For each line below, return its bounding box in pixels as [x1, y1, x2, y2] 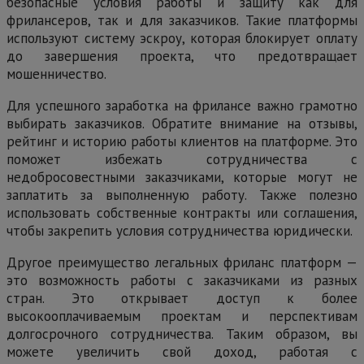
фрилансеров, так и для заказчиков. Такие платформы [6, 11, 357, 29]
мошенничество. [6, 64, 106, 83]
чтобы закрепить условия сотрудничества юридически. [6, 221, 353, 240]
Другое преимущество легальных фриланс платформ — [6, 253, 357, 271]
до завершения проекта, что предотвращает [6, 46, 357, 65]
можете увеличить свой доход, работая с [6, 342, 357, 361]
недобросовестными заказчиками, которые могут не [6, 167, 357, 186]
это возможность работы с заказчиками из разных [6, 271, 357, 289]
